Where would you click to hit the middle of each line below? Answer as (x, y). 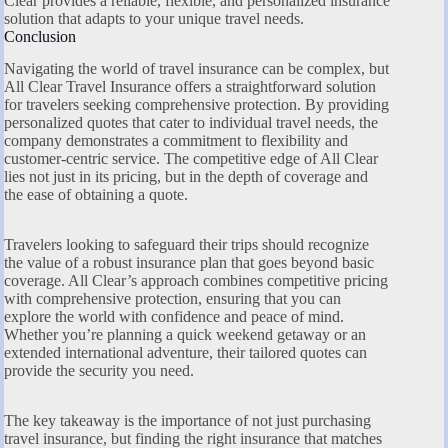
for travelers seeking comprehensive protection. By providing (196, 105)
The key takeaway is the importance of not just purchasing (187, 421)
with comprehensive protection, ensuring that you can (172, 299)
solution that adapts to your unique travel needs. (154, 18)
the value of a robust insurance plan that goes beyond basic (189, 263)
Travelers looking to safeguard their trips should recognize (186, 245)
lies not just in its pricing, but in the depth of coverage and (186, 177)
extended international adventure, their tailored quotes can (185, 353)
